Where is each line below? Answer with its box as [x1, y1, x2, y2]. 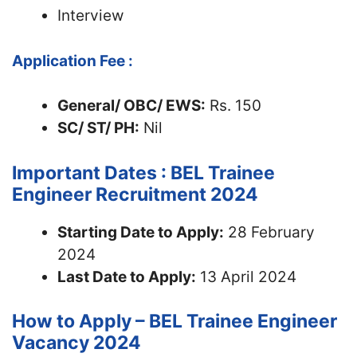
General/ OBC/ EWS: [57, 96, 206, 115]
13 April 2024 [196, 267, 296, 286]
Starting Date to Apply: [57, 222, 224, 241]
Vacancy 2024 [12, 331, 141, 354]
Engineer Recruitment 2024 [12, 182, 258, 206]
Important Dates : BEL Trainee [12, 161, 275, 184]
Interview [57, 6, 124, 25]
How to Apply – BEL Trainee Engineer [12, 310, 337, 332]
